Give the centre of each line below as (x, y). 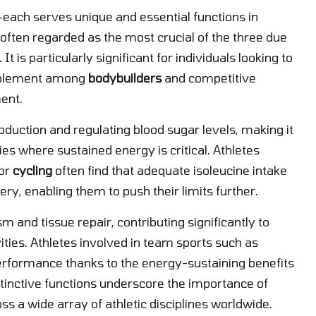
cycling (32, 170)
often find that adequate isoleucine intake (170, 170)
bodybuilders (125, 77)
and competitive (209, 77)
